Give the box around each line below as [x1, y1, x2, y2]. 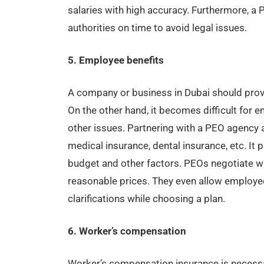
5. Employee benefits [67, 54, 164, 67]
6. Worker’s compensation [67, 225, 186, 237]
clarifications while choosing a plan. [67, 193, 225, 205]
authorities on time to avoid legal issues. [67, 22, 247, 34]
